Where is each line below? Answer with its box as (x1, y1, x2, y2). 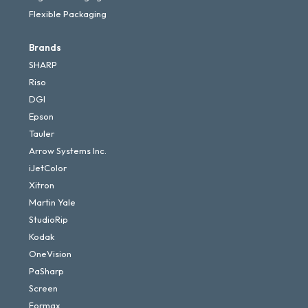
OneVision (29, 248, 71, 259)
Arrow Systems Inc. (29, 145, 107, 156)
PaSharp (29, 265, 64, 276)
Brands (29, 42, 61, 53)
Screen (29, 283, 58, 294)
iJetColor (29, 162, 67, 173)
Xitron (29, 179, 54, 190)
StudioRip (29, 214, 68, 225)
